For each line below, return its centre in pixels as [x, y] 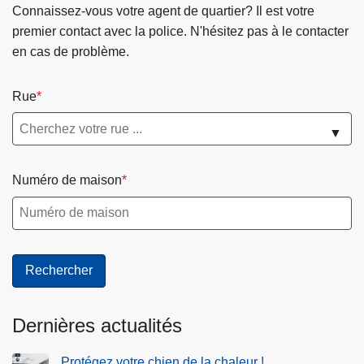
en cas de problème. [71, 51]
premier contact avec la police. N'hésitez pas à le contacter [180, 31]
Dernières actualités [97, 325]
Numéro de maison [67, 180]
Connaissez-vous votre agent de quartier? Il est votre [163, 11]
